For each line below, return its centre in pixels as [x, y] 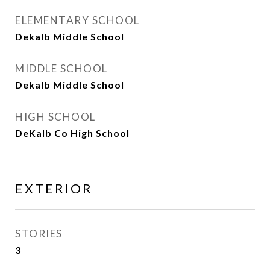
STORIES [39, 234]
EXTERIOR [54, 188]
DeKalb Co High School [72, 133]
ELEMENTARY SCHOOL [77, 20]
